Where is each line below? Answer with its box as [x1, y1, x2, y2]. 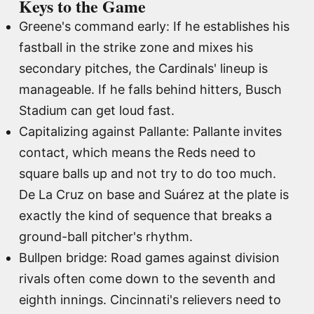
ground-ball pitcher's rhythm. [19, 228, 193, 244]
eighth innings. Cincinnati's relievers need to [19, 292, 281, 307]
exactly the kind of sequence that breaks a [19, 207, 272, 223]
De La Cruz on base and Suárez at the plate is [19, 186, 289, 202]
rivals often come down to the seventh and [19, 271, 275, 286]
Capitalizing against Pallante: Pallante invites [19, 123, 282, 139]
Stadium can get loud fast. [19, 102, 175, 118]
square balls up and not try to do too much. [19, 165, 276, 181]
